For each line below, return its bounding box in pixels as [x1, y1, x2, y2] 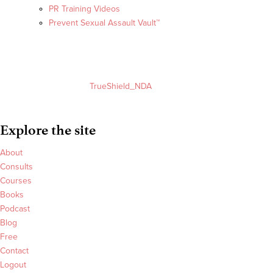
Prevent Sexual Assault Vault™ [49, 18, 160, 29]
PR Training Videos [49, 4, 120, 15]
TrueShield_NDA [90, 81, 152, 92]
